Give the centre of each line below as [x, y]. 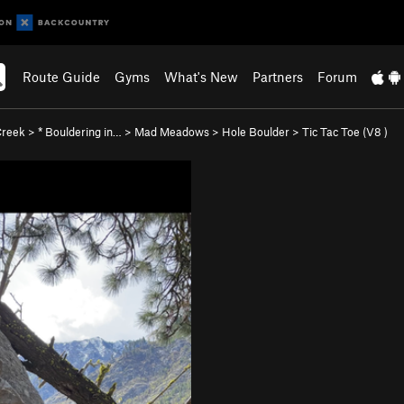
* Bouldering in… [80, 132]
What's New [202, 77]
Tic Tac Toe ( [334, 132]
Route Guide [62, 77]
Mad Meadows [172, 132]
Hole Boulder [256, 132]
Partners [278, 77]
